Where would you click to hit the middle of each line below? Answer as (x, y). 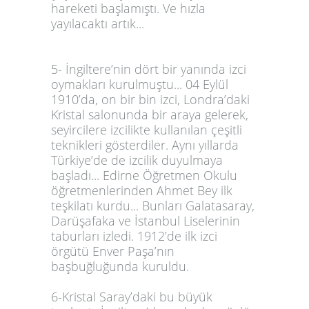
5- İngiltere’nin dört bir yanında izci (149, 69)
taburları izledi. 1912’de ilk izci (134, 236)
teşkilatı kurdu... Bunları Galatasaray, (153, 206)
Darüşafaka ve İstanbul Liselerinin (146, 221)
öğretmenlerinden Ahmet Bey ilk (142, 190)
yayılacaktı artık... (98, 23)
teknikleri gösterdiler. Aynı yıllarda (145, 145)
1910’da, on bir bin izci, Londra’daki (150, 99)
